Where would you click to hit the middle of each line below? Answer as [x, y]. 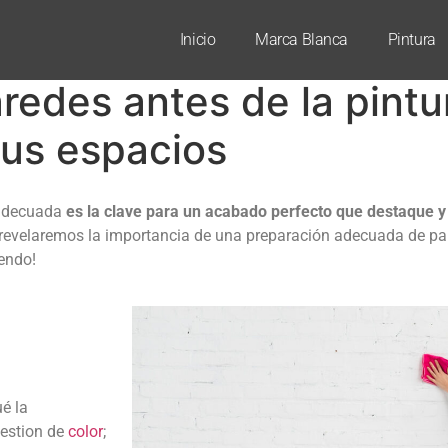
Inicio [197, 39]
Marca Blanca [301, 39]
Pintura [411, 39]
